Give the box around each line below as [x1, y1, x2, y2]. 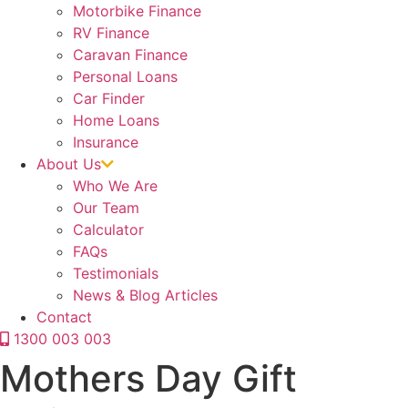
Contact [36, 308, 92, 326]
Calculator [73, 220, 144, 239]
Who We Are [73, 177, 158, 195]
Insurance [73, 133, 138, 151]
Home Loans [73, 111, 159, 129]
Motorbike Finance [73, 2, 201, 20]
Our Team [73, 199, 139, 217]
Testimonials [73, 264, 158, 282]
